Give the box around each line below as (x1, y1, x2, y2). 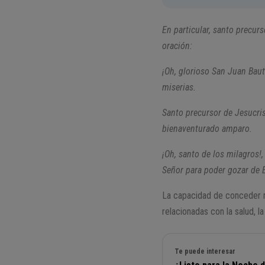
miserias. (162, 82, 199, 93)
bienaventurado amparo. (162, 123, 255, 135)
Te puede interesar (174, 247, 236, 256)
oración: (162, 40, 195, 52)
